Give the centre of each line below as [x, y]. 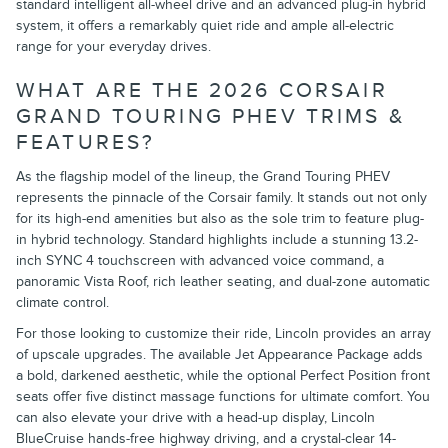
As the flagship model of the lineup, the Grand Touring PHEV [203, 177]
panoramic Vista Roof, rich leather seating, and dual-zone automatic [223, 282]
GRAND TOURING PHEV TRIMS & [210, 116]
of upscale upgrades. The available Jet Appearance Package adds [219, 355]
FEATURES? [86, 142]
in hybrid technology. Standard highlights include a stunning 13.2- [217, 240]
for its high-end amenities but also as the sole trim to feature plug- [220, 219]
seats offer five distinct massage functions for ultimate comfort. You [223, 397]
